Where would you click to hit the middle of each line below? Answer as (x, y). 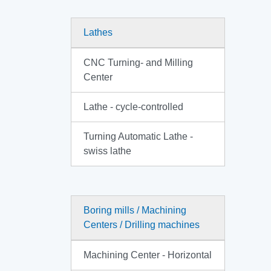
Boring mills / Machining (135, 210)
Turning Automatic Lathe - (138, 136)
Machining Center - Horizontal (148, 255)
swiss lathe (107, 151)
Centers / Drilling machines (142, 225)
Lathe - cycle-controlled (133, 107)
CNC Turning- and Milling (138, 63)
